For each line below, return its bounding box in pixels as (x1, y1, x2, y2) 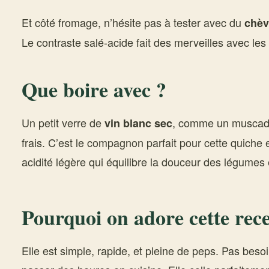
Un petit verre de (22, 115, 104, 130)
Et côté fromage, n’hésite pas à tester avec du (22, 14, 244, 30)
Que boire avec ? (22, 74, 166, 104)
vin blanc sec (104, 115, 172, 131)
